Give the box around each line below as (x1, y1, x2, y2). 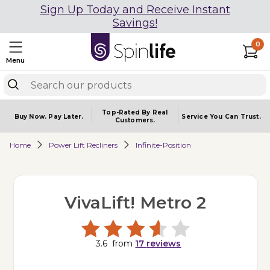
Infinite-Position (136, 140, 191, 149)
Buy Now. (14, 112, 49, 121)
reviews (146, 238, 181, 249)
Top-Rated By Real (102, 108, 168, 116)
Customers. (115, 116, 155, 124)
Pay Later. (48, 112, 84, 121)
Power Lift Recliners (49, 140, 118, 149)
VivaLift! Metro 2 (64, 192, 207, 213)
